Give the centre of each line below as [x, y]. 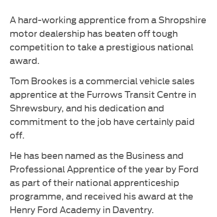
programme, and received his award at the [101, 195]
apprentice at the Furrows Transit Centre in [103, 93]
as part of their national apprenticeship [94, 182]
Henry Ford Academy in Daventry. [82, 209]
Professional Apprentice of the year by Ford [104, 168]
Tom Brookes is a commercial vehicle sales [102, 80]
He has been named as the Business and [97, 155]
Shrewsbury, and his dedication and [87, 107]
